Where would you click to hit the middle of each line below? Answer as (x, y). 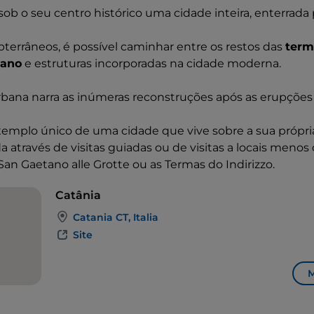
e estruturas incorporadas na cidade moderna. (151, 63)
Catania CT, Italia (116, 217)
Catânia (78, 195)
